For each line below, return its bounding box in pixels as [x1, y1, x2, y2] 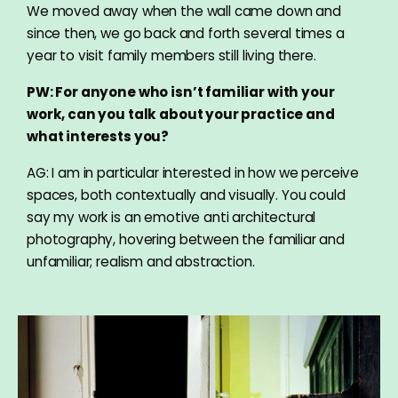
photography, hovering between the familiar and [27, 230, 346, 249]
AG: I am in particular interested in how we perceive [27, 163, 360, 182]
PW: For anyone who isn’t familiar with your [27, 83, 335, 101]
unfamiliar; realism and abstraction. [27, 252, 255, 271]
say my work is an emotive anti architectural [27, 208, 316, 227]
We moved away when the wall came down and [27, 2, 341, 20]
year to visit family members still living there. [27, 46, 316, 65]
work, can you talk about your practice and [27, 105, 335, 123]
